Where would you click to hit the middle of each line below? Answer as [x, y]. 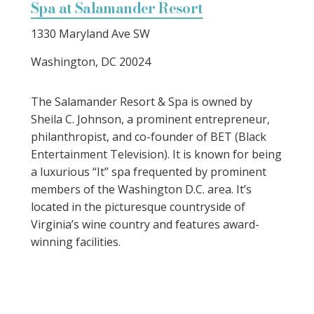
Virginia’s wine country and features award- [145, 224]
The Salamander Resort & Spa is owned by [142, 101]
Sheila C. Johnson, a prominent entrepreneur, [150, 119]
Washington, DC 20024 [91, 61]
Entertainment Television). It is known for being [156, 154]
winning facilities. [76, 241]
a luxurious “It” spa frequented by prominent [149, 171]
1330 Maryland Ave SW [90, 33]
